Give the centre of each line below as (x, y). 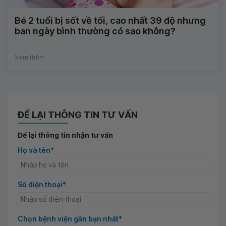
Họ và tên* (36, 150)
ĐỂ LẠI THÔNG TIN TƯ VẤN (78, 115)
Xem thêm (30, 57)
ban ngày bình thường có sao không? (95, 31)
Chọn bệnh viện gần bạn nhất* (70, 218)
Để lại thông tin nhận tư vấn (65, 135)
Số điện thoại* (42, 184)
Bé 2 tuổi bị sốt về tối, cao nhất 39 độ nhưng (110, 20)
